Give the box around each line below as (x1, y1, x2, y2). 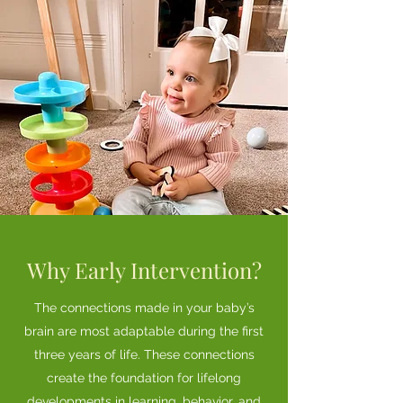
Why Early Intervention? (26, 255, 262, 284)
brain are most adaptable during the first (24, 324, 264, 338)
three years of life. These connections (33, 347, 255, 362)
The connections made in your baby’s (33, 300, 255, 315)
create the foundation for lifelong (47, 371, 241, 385)
